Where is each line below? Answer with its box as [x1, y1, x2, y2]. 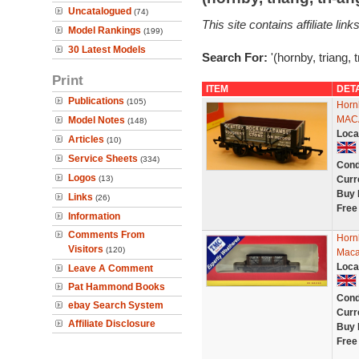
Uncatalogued [68, 6, 131, 17]
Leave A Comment [68, 263, 153, 274]
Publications [68, 95, 124, 107]
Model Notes [68, 115, 125, 126]
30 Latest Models [68, 44, 146, 55]
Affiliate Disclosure [68, 318, 155, 329]
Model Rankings [68, 25, 141, 36]
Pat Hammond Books [68, 281, 165, 292]
